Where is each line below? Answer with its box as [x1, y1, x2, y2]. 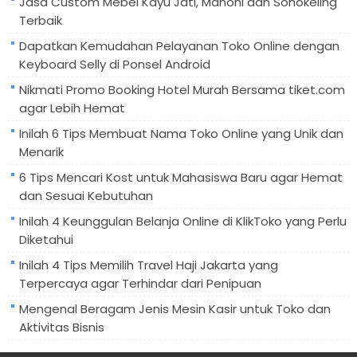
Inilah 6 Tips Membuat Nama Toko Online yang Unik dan [18, 124, 343, 142]
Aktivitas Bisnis [18, 318, 104, 335]
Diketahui [18, 230, 73, 248]
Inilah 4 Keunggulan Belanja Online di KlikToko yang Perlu [18, 212, 347, 229]
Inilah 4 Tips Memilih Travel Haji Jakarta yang [18, 256, 278, 273]
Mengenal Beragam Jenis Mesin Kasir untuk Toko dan [18, 300, 331, 317]
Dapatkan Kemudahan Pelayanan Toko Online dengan [18, 37, 339, 54]
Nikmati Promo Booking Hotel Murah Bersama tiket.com [18, 80, 345, 98]
